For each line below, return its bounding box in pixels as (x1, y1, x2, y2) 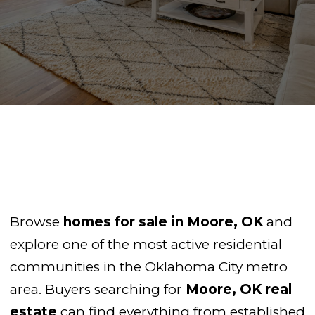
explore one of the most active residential (10, 236, 282, 253)
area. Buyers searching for (10, 281, 186, 298)
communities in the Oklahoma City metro (10, 259, 288, 276)
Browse (10, 214, 63, 231)
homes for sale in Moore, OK (63, 214, 263, 231)
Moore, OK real (186, 281, 292, 298)
